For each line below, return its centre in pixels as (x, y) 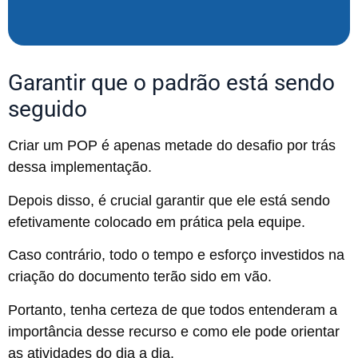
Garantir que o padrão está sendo (171, 83)
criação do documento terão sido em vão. (142, 277)
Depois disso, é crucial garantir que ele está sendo (169, 200)
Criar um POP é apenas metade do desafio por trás (172, 146)
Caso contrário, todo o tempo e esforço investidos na (176, 255)
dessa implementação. (80, 167)
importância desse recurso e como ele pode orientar (174, 331)
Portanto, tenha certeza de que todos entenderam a (173, 310)
